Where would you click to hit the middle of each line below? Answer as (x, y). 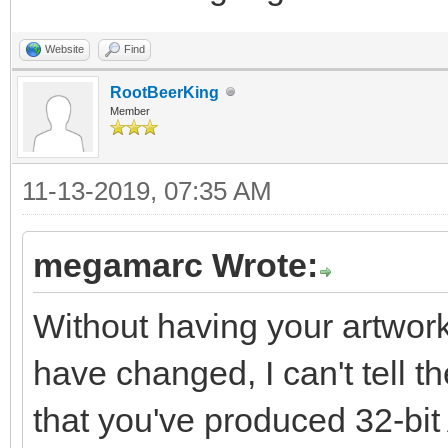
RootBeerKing (164, 92)
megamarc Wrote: (175, 264)
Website (64, 48)
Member (130, 110)
